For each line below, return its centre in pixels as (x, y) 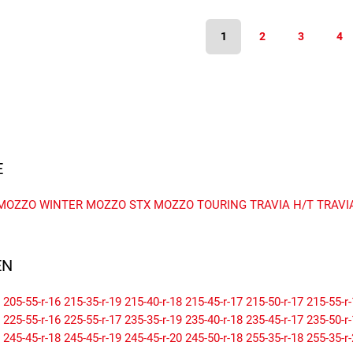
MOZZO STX (118, 205)
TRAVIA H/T (282, 205)
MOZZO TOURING (200, 205)
